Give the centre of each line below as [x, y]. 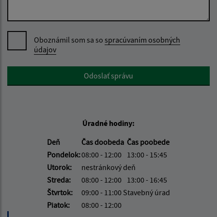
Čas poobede [148, 142]
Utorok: [59, 167]
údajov [45, 50]
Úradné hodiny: [108, 123]
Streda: [59, 180]
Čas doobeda [103, 142]
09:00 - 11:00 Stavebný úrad [126, 193]
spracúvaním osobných [142, 40]
